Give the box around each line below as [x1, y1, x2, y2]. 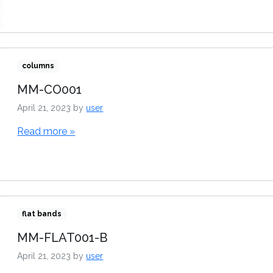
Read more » [17, 126, 76, 138]
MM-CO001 [17, 82, 82, 97]
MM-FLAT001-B [17, 230, 108, 245]
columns [22, 62, 55, 71]
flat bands [22, 209, 62, 218]
